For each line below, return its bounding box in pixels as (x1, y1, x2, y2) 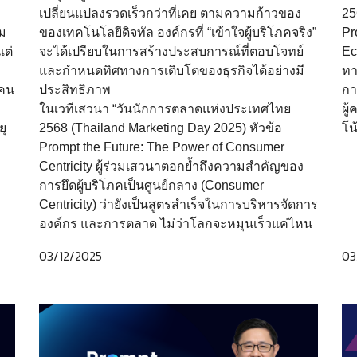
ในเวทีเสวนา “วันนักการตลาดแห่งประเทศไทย (38, 101, 291, 116)
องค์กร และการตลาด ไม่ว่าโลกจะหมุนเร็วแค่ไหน (38, 216, 312, 230)
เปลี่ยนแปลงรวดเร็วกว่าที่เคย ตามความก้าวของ (38, 6, 301, 20)
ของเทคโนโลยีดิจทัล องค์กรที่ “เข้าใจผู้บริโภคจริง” (38, 25, 316, 39)
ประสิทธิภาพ (38, 82, 111, 96)
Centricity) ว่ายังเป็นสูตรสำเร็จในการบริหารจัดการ (38, 197, 318, 211)
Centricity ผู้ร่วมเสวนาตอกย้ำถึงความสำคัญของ (38, 159, 304, 173)
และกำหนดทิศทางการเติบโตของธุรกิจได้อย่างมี (38, 63, 304, 77)
